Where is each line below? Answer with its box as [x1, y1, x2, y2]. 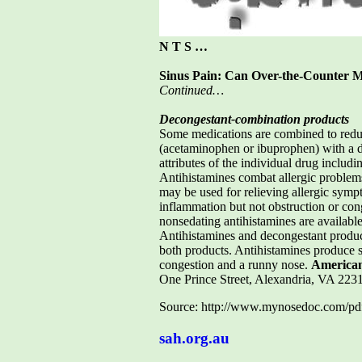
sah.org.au [159, 329, 229, 347]
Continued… [159, 82, 224, 97]
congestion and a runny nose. [159, 257, 311, 271]
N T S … [159, 39, 208, 53]
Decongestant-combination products [159, 112, 349, 126]
